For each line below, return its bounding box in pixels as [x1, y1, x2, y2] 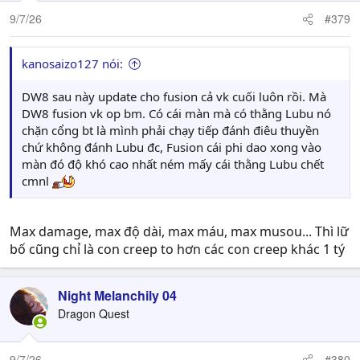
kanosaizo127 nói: [22, 55, 123, 72]
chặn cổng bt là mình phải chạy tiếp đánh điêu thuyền [22, 122, 319, 138]
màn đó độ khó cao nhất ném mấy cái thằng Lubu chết [22, 156, 324, 172]
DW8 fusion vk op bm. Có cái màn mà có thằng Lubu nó [22, 105, 331, 121]
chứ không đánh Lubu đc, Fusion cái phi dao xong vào [22, 139, 321, 155]
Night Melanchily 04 [58, 286, 177, 305]
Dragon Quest [58, 305, 129, 321]
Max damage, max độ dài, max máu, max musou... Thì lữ [10, 223, 349, 240]
